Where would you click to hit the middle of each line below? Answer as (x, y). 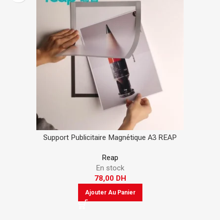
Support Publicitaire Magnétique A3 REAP (110, 137)
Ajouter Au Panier (110, 192)
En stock (110, 168)
